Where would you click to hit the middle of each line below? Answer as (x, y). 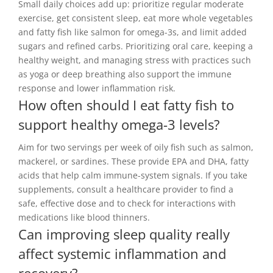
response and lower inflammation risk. (97, 88)
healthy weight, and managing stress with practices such (135, 60)
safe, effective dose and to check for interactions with (127, 204)
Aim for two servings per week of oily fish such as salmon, (136, 147)
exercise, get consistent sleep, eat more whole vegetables (136, 18)
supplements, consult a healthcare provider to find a (126, 190)
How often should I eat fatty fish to (126, 105)
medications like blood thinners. (84, 218)
